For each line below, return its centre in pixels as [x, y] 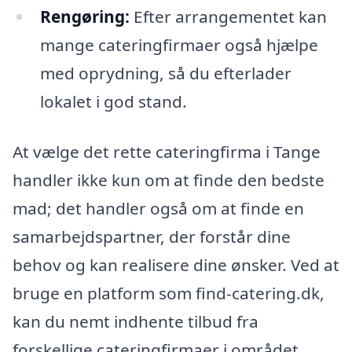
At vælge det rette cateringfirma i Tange [167, 152]
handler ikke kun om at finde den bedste [169, 180]
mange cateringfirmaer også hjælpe [179, 45]
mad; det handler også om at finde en [158, 209]
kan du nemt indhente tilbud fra [136, 322]
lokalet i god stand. [113, 102]
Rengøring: [84, 17]
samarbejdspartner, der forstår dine [152, 237]
